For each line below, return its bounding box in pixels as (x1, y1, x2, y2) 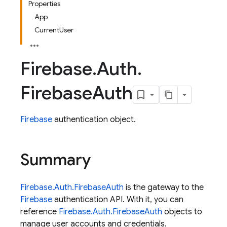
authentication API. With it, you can (52, 195, 183, 205)
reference (20, 207, 59, 217)
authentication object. (52, 115, 136, 125)
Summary (20, 149, 91, 170)
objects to (162, 207, 202, 217)
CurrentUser (34, 25, 73, 34)
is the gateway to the (124, 182, 204, 193)
